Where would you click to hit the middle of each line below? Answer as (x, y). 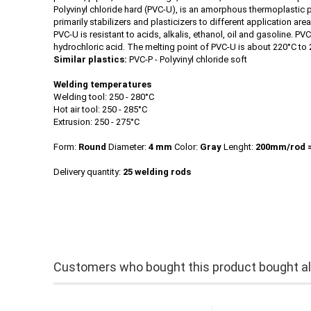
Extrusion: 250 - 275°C (98, 122)
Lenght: (238, 147)
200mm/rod (280, 147)
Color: (186, 147)
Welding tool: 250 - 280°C (104, 97)
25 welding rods (156, 172)
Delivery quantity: (87, 172)
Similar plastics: (90, 59)
